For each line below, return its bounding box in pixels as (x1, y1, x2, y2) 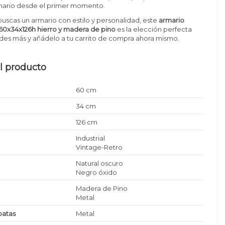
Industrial (76, 134, 105, 142)
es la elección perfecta (116, 25, 192, 33)
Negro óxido (76, 168, 118, 176)
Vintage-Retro (76, 143, 123, 151)
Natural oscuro (76, 159, 124, 167)
